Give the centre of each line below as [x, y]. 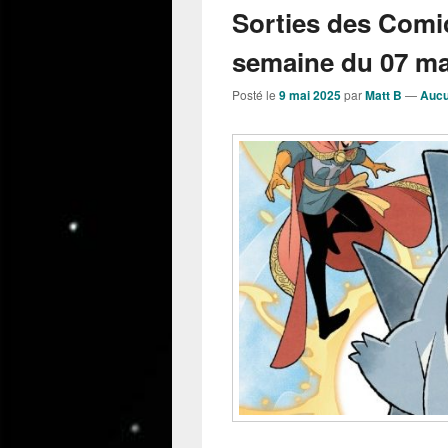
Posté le [255, 95]
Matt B [383, 95]
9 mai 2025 [310, 95]
